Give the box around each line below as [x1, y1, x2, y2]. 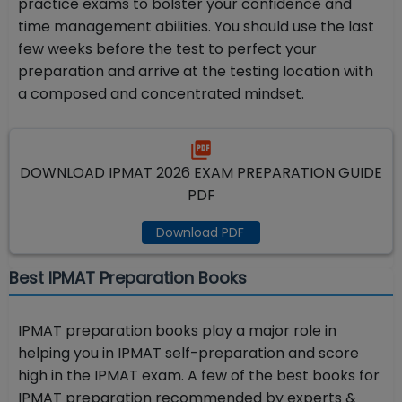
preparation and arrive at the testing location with [18, 61, 373, 83]
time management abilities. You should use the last [18, 16, 374, 38]
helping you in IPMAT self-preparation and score [18, 343, 359, 364]
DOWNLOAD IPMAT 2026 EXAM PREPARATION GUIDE [20, 162, 382, 184]
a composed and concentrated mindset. [18, 83, 308, 105]
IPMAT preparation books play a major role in [18, 320, 336, 342]
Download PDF [156, 223, 244, 241]
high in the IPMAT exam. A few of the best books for [18, 365, 380, 387]
